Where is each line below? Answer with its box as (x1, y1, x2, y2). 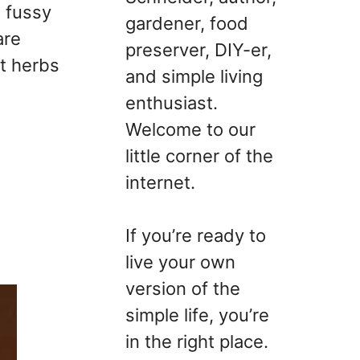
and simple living (125, 65, 263, 87)
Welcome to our (125, 118, 256, 140)
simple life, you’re (125, 304, 269, 325)
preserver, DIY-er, (125, 39, 272, 60)
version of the (125, 277, 240, 299)
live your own (125, 251, 235, 272)
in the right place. (125, 330, 268, 352)
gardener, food (125, 12, 248, 34)
